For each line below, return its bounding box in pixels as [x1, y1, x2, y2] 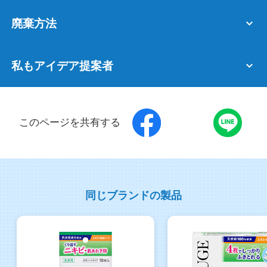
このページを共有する [19, 117, 121, 129]
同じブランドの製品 [85, 190, 182, 202]
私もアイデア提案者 [11, 60, 114, 73]
